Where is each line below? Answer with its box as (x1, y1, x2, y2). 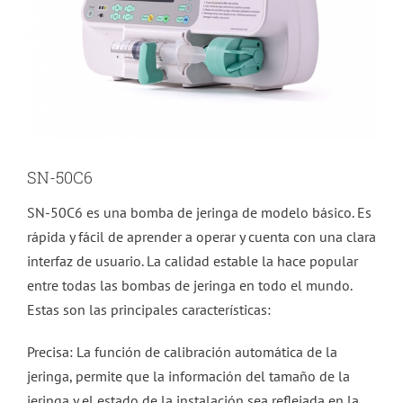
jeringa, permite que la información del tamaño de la (27, 367, 350, 386)
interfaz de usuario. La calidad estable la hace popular (27, 252, 358, 271)
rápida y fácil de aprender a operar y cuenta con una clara (27, 228, 376, 246)
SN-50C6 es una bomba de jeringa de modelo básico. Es (27, 203, 372, 222)
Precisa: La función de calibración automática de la (27, 343, 337, 362)
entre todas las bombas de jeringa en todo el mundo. (27, 276, 352, 295)
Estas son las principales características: (27, 300, 271, 319)
